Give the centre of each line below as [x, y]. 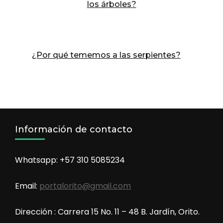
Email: [27, 186]
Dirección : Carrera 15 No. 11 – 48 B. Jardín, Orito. [107, 212]
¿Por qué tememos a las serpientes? [106, 55]
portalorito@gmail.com [85, 186]
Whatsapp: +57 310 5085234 [70, 160]
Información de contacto [74, 129]
